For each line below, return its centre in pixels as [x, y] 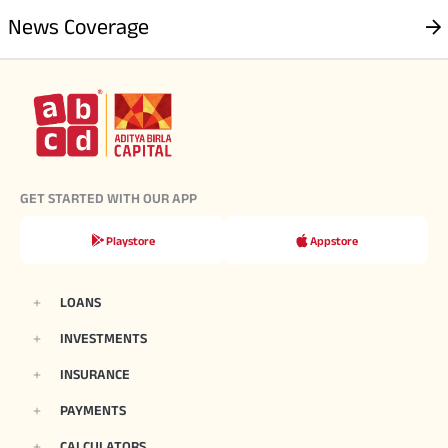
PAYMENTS [93, 410]
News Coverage [78, 26]
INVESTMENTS [103, 338]
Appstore [334, 240]
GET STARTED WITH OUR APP [108, 198]
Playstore [130, 240]
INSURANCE [95, 374]
